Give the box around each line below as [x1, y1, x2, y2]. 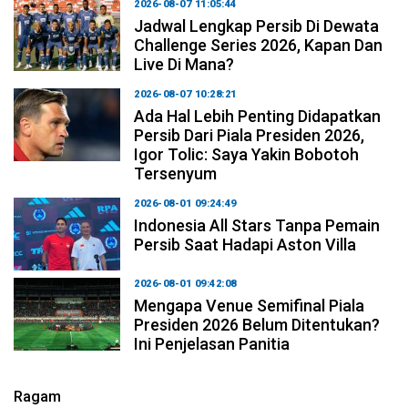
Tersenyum [134, 163, 218, 183]
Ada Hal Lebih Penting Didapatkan [134, 106, 382, 126]
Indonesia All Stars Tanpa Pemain [134, 215, 381, 235]
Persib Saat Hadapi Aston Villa [134, 234, 357, 254]
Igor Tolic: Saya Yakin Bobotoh [134, 144, 360, 164]
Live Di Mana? [134, 54, 235, 74]
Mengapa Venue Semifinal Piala [134, 295, 365, 315]
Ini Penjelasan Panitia [134, 333, 291, 353]
